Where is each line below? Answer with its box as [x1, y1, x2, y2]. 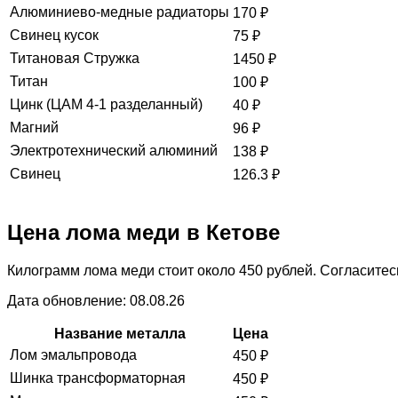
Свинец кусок [10, 28, 99, 44]
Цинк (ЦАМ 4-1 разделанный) [10, 97, 203, 113]
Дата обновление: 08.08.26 [7, 292, 185, 308]
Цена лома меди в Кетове [7, 220, 280, 245]
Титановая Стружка [10, 51, 139, 67]
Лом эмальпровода [10, 346, 137, 362]
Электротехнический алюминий [10, 143, 218, 159]
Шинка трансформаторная [10, 370, 186, 386]
